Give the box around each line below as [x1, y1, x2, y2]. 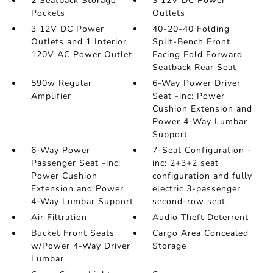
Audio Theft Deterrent [152, 211, 249, 224]
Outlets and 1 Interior [30, 36, 127, 48]
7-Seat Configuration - [152, 144, 252, 157]
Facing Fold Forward [152, 49, 243, 61]
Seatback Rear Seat [152, 62, 237, 74]
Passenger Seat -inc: [30, 157, 121, 169]
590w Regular [30, 77, 92, 90]
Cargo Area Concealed [152, 227, 249, 239]
